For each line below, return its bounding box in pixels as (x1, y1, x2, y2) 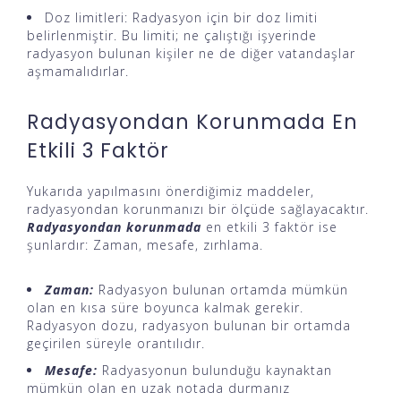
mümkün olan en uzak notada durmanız (27, 380, 290, 397)
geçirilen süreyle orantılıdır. (27, 335, 205, 353)
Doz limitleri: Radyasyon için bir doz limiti (45, 9, 318, 27)
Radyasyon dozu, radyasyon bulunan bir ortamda (27, 317, 351, 335)
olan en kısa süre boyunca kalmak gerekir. (27, 299, 303, 317)
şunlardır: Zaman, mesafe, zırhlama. (27, 236, 263, 254)
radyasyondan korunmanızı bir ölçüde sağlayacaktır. (27, 200, 369, 218)
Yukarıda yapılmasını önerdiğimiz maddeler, (27, 183, 314, 200)
